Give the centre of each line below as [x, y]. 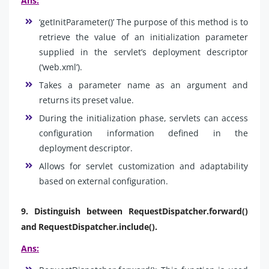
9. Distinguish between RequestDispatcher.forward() [134, 211]
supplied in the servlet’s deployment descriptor [144, 52]
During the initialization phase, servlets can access [144, 118]
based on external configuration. [104, 181]
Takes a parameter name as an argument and [144, 85]
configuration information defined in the [144, 133]
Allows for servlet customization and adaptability [144, 166]
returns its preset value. [86, 100]
